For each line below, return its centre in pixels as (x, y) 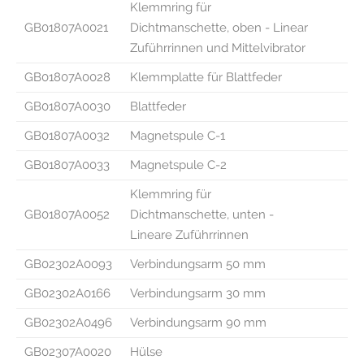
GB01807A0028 (67, 77)
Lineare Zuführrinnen (189, 234)
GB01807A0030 (67, 106)
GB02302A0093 (68, 264)
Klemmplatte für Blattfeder (206, 77)
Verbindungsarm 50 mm (198, 264)
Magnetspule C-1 (178, 135)
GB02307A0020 (68, 351)
